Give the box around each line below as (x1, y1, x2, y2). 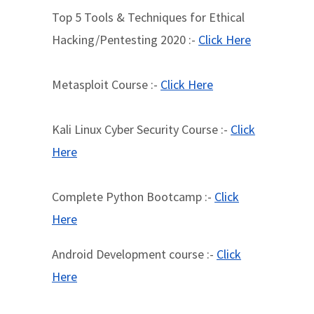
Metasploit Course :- (52, 76, 161, 93)
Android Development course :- (52, 246, 217, 262)
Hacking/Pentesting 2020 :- (52, 32, 198, 48)
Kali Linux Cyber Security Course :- (52, 121, 231, 137)
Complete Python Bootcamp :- (52, 189, 214, 205)
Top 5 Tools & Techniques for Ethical (52, 9, 245, 25)
